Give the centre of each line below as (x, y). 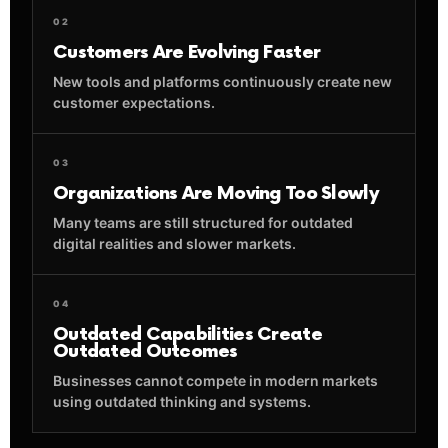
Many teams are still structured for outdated (203, 222)
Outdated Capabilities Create (187, 334)
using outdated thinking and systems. (182, 401)
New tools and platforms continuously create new (222, 81)
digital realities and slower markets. (174, 243)
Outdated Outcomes (145, 351)
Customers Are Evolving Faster (187, 52)
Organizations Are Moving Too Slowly (216, 193)
